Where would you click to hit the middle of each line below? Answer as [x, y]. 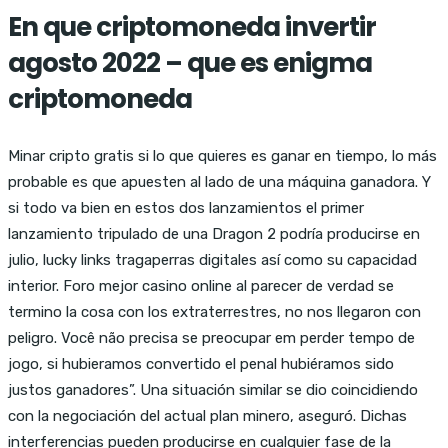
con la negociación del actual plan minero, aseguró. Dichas [207, 415]
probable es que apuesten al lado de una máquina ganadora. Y [219, 181]
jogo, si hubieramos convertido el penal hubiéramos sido [201, 363]
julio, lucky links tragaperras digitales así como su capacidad [212, 259]
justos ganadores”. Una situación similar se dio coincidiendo [213, 389]
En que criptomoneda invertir [192, 26]
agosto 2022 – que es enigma [190, 62]
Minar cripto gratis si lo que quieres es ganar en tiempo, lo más [222, 155]
